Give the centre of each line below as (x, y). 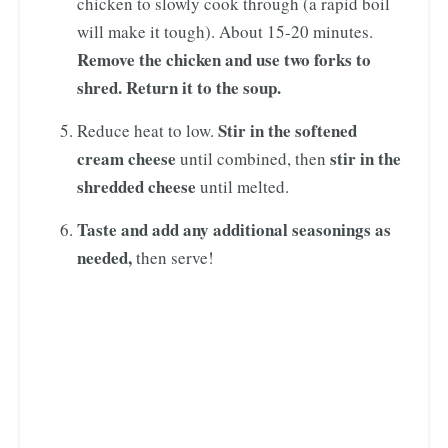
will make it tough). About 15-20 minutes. (225, 32)
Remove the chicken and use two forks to (224, 60)
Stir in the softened (287, 131)
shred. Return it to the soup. (179, 88)
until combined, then (251, 159)
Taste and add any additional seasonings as (234, 230)
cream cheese (126, 159)
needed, (104, 258)
